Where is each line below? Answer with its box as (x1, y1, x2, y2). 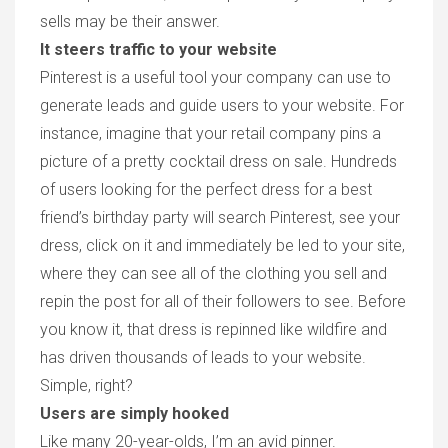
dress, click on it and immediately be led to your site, (40, 236, 405, 255)
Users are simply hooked (40, 404, 229, 423)
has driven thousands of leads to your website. (40, 348, 366, 367)
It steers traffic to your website (40, 40, 277, 59)
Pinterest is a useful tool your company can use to (40, 68, 391, 87)
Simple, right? (40, 376, 133, 395)
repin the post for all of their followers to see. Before (40, 292, 406, 311)
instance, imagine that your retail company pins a (40, 124, 381, 143)
